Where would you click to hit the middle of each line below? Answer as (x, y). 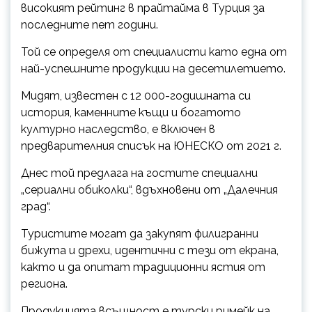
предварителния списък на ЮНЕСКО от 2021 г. (151, 146)
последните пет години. (89, 24)
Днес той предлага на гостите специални (139, 173)
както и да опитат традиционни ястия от (143, 267)
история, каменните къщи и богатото (131, 112)
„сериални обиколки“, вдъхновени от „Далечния (149, 189)
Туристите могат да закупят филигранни (140, 233)
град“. (36, 206)
